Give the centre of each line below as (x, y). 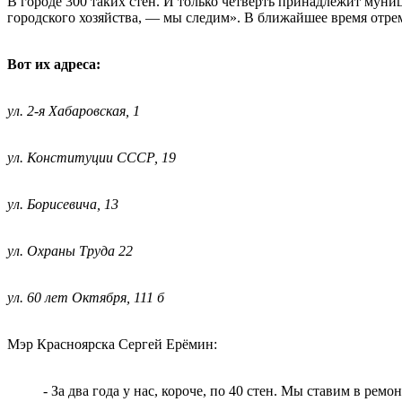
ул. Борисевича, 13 (63, 204)
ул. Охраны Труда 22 (70, 250)
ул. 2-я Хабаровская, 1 (74, 110)
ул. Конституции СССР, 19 (92, 157)
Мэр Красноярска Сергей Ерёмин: (112, 344)
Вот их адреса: (54, 64)
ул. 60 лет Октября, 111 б (86, 297)
